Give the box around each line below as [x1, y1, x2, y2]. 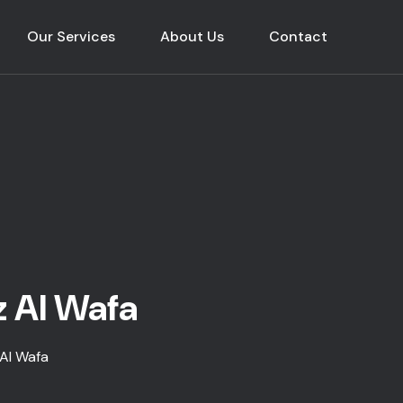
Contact [269, 27, 327, 46]
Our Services [27, 27, 115, 46]
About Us [160, 27, 224, 46]
